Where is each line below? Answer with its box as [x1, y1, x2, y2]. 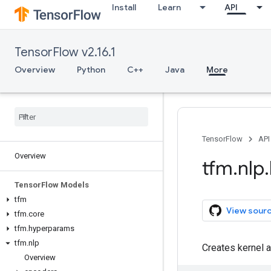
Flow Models [41, 180, 89, 189]
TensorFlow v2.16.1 [15, 45, 116, 60]
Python [77, 64, 105, 75]
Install [112, 2, 136, 13]
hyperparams [28, 224, 74, 233]
